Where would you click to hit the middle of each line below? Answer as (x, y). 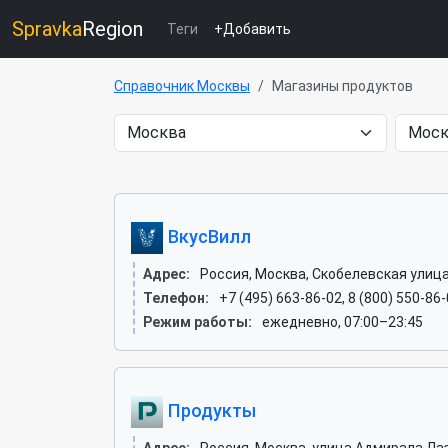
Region (112, 29)
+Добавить (252, 29)
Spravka (47, 29)
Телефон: (176, 298)
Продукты (209, 410)
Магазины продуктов (342, 86)
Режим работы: (197, 322)
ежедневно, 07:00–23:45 (342, 322)
